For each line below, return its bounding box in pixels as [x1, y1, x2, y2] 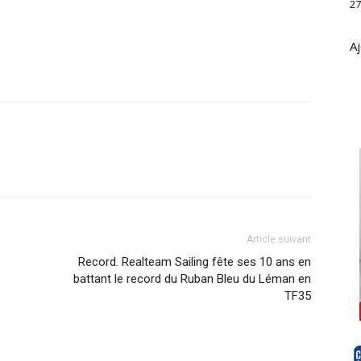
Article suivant [247, 234, 311, 245]
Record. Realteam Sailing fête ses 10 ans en [78, 255, 311, 269]
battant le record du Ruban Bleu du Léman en [73, 272, 311, 286]
